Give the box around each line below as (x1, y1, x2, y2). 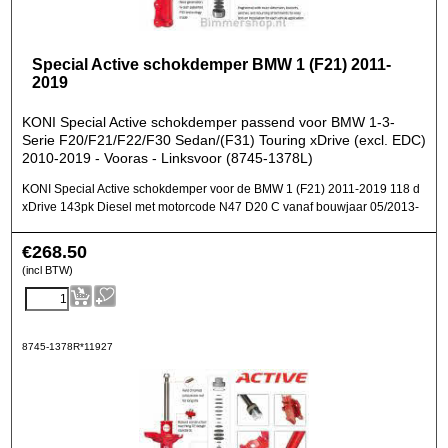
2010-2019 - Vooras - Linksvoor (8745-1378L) (22, 150, 313, 166)
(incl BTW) (22, 264, 73, 276)
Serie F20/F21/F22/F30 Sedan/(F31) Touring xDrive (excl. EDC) (22, 132, 426, 148)
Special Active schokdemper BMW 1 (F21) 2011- (32, 56, 391, 73)
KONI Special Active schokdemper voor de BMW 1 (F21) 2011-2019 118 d (22, 182, 420, 196)
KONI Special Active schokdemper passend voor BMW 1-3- (22, 114, 395, 130)
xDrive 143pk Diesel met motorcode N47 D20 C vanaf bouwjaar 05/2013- (22, 200, 419, 214)
